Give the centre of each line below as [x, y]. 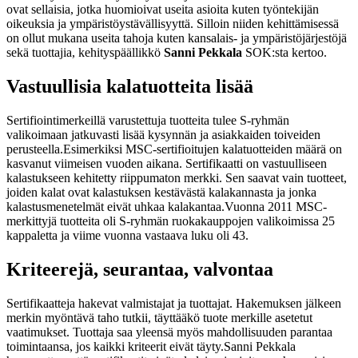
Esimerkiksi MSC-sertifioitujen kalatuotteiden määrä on [203, 149]
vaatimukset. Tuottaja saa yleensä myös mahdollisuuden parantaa [169, 332]
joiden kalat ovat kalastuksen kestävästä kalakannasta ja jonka [161, 192]
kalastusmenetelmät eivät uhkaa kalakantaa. [115, 206]
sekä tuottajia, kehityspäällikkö [85, 52]
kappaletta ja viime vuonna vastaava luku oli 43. [127, 235]
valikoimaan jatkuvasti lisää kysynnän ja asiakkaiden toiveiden [163, 134]
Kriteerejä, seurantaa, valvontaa [140, 269]
